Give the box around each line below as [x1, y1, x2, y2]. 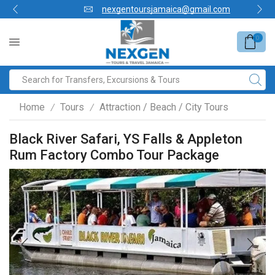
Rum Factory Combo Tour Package [9, 147, 219, 163]
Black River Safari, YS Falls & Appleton [9, 131, 242, 147]
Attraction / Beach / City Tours [99, 101, 228, 113]
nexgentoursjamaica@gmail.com [82, 4, 211, 14]
